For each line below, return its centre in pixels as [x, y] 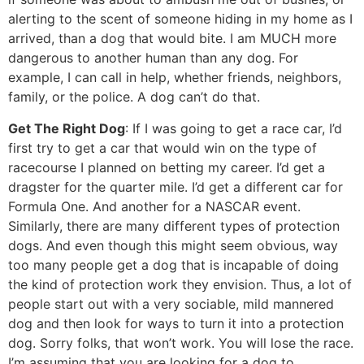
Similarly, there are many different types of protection [174, 225]
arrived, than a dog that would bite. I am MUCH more [172, 39]
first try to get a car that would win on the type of [162, 147]
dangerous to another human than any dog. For [153, 58]
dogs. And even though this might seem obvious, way [173, 245]
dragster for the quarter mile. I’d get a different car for [175, 186]
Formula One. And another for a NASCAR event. [154, 206]
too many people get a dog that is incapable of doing [173, 264]
